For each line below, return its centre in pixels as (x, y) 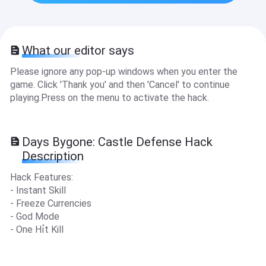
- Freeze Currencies (50, 203)
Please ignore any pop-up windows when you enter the (123, 72)
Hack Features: (41, 177)
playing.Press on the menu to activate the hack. (109, 98)
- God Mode (34, 216)
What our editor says (78, 51)
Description (53, 156)
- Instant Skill (38, 190)
